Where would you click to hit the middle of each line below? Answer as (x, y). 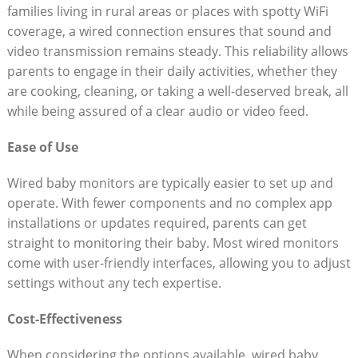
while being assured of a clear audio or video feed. (157, 111)
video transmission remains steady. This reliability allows (177, 51)
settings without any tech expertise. (114, 282)
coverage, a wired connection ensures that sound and (169, 31)
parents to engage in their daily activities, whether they (172, 71)
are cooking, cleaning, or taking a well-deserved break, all (177, 91)
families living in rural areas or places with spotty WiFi (167, 11)
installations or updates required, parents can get (157, 223)
